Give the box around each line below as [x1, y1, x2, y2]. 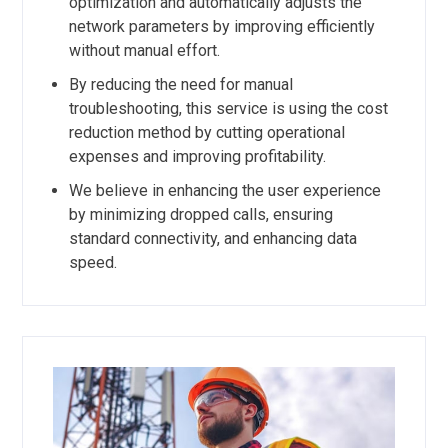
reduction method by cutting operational [68, 122, 345, 142]
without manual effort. [68, 40, 220, 60]
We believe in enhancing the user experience [68, 180, 381, 200]
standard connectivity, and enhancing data [68, 228, 357, 248]
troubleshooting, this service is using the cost [68, 98, 388, 118]
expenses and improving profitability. [68, 146, 326, 166]
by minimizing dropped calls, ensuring [68, 204, 333, 224]
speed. [68, 252, 117, 272]
